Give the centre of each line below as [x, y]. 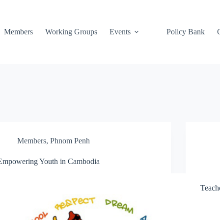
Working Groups [71, 32]
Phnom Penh [70, 141]
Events [120, 32]
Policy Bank [185, 32]
